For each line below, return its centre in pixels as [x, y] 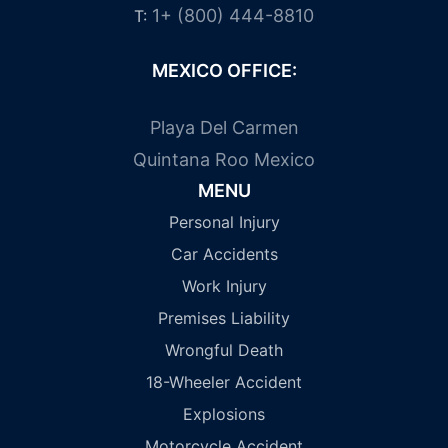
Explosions [224, 413]
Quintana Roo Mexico [224, 159]
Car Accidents [224, 253]
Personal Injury [224, 221]
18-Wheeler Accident [224, 381]
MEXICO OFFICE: [224, 70]
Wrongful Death [224, 349]
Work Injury [224, 285]
